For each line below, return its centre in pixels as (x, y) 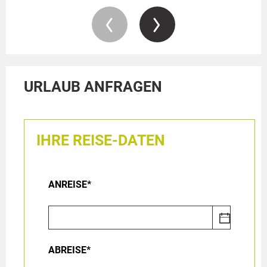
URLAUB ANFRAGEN (93, 86)
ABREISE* (69, 250)
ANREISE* (70, 184)
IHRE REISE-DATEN (101, 140)
